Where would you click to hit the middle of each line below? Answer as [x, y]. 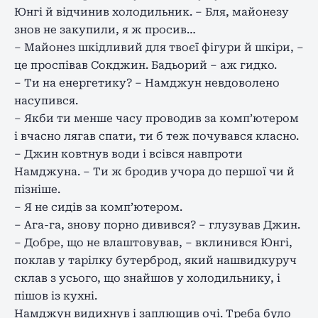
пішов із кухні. [56, 296]
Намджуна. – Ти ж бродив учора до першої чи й [154, 171]
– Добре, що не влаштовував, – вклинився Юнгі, [153, 242]
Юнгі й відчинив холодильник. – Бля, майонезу [152, 12]
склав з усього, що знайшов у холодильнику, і [147, 278]
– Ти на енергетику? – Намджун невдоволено [147, 83]
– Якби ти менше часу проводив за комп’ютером [157, 118]
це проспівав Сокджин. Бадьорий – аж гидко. [146, 65]
